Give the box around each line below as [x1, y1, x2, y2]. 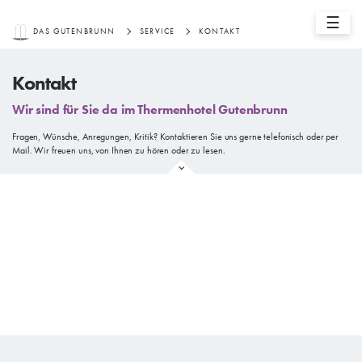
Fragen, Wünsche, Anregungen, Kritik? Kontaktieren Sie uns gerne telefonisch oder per [12, 130, 339, 144]
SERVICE [139, 26, 175, 36]
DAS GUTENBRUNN [33, 26, 116, 36]
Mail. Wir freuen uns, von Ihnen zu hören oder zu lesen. [12, 144, 225, 158]
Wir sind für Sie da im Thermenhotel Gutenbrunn [12, 101, 288, 119]
